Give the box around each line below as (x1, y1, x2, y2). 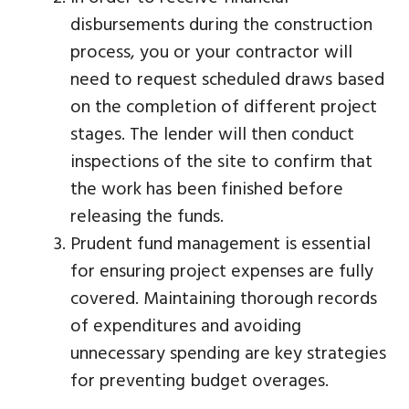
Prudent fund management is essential (70, 228, 371, 256)
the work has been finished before (70, 173, 343, 201)
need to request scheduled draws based (70, 64, 384, 91)
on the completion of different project (70, 91, 377, 119)
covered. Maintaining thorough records (70, 283, 377, 310)
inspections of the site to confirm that (70, 146, 372, 173)
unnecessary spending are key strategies (70, 338, 386, 365)
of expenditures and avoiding (70, 310, 301, 338)
